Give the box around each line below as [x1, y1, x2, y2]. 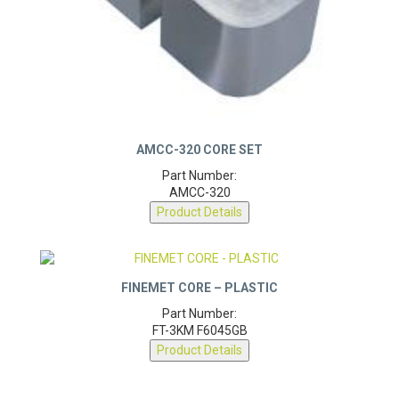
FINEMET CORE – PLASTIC [121, 286, 278, 301]
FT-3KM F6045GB [151, 329, 248, 344]
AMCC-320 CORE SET [136, 148, 263, 163]
